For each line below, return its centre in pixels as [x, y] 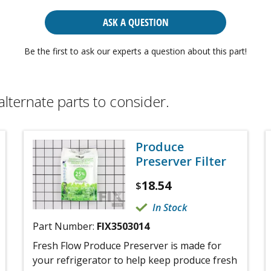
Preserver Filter [181, 161]
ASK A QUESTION [135, 22]
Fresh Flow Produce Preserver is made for [127, 245]
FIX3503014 [123, 226]
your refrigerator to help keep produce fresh [135, 260]
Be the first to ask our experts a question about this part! [135, 51]
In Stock [170, 207]
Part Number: [65, 226]
